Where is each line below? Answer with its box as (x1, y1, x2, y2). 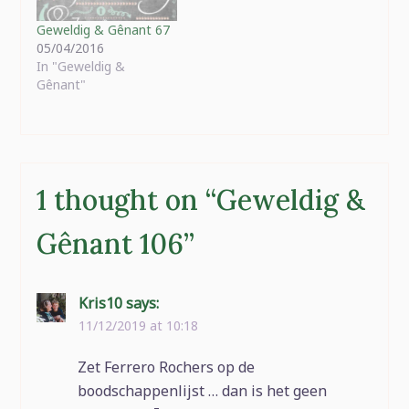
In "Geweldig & (36, 57, 125, 75)
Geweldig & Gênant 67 (36, 20, 170, 38)
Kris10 (78, 292, 122, 313)
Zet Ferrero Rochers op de (77, 356, 255, 377)
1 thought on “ (36, 182, 216, 217)
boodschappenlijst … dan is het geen (77, 380, 327, 401)
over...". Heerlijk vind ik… (36, 11, 175, 29)
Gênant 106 (36, 225, 184, 261)
